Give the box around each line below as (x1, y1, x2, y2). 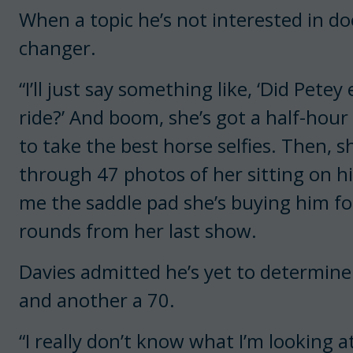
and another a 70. (19, 286, 175, 313)
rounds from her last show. (19, 217, 257, 243)
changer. (19, 34, 96, 61)
